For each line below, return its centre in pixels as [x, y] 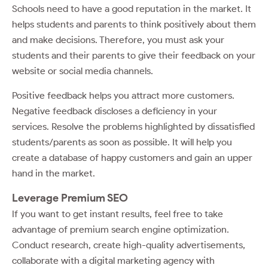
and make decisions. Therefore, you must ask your [118, 39]
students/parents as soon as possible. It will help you [122, 142]
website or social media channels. [84, 71]
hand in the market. [55, 173]
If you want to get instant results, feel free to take [118, 214]
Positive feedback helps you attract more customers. [123, 95]
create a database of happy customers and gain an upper [132, 157]
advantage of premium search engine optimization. [121, 229]
